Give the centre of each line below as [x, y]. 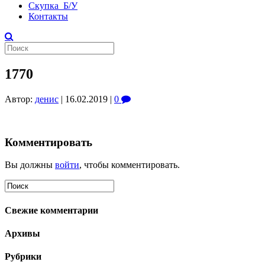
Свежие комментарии [51, 210]
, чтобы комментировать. [130, 165]
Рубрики [23, 257]
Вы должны [30, 165]
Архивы [22, 233]
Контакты [48, 16]
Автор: [20, 99]
